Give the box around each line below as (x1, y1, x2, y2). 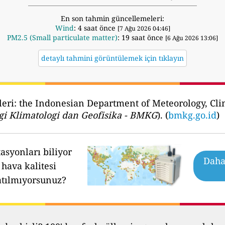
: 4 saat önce (73, 23, 118, 33)
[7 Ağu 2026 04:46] (117, 24, 170, 33)
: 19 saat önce (118, 33, 165, 43)
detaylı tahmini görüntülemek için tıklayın (41, 53, 184, 63)
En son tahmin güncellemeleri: (61, 14, 164, 24)
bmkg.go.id (168, 109, 216, 122)
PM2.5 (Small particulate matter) (7, 33, 118, 43)
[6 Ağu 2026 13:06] (165, 34, 218, 43)
